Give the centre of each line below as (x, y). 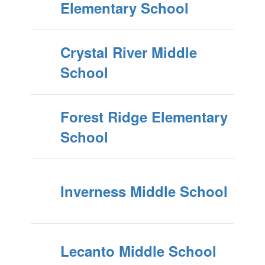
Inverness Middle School (144, 191)
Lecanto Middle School (138, 251)
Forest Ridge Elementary (144, 117)
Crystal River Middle (128, 52)
